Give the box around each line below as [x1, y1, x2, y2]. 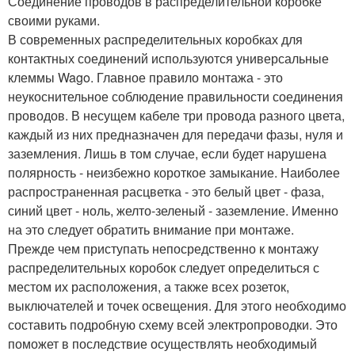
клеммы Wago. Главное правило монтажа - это [8, 68, 283, 87]
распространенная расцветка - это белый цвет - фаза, [8, 182, 324, 201]
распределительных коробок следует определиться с [8, 258, 319, 277]
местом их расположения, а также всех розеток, [8, 277, 289, 296]
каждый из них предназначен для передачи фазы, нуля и [8, 125, 343, 144]
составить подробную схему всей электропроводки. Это [8, 315, 338, 334]
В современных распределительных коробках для [8, 30, 303, 49]
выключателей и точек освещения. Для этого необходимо [8, 296, 346, 315]
